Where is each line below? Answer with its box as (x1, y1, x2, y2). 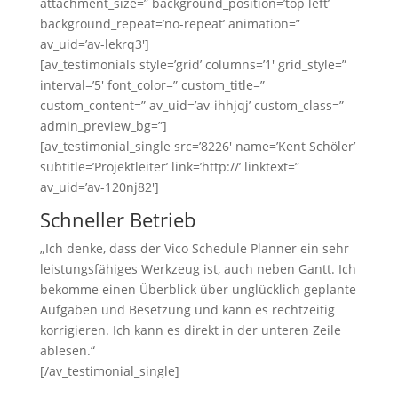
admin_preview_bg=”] (39, 117, 167, 134)
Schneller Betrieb (39, 206, 195, 233)
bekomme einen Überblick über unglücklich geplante (39, 281, 356, 298)
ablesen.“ (39, 342, 95, 359)
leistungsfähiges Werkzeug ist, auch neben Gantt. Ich (39, 260, 356, 277)
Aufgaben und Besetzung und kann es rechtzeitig (39, 301, 335, 318)
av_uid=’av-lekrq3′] (39, 36, 149, 52)
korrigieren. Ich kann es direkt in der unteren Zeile (39, 322, 341, 338)
